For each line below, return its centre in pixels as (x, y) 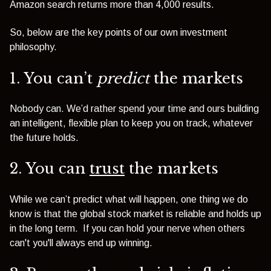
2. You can (50, 169)
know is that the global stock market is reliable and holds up (135, 214)
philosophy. (34, 47)
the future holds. (44, 138)
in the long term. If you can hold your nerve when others (127, 228)
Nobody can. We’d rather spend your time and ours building (134, 109)
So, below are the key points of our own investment (119, 33)
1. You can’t (53, 78)
